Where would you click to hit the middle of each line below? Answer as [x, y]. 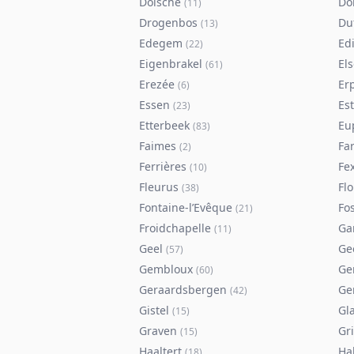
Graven [158, 331]
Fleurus [159, 187]
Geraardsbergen [183, 290]
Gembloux [166, 269]
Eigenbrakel [171, 64]
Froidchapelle [175, 228]
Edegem [161, 43]
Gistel [154, 310]
